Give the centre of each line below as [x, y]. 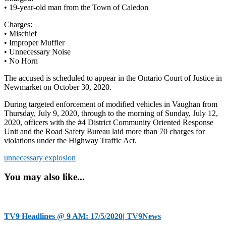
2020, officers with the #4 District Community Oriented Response [109, 122]
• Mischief [20, 33]
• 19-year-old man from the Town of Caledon [76, 7]
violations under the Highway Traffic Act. [70, 140]
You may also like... [44, 177]
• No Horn [21, 61]
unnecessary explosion [40, 157]
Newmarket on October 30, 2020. [58, 87]
